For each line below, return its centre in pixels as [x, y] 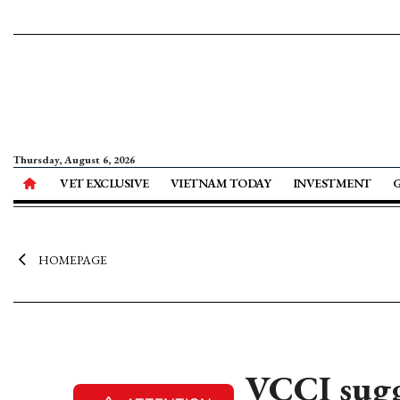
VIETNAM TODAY [221, 183]
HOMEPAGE [72, 260]
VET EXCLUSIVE [104, 183]
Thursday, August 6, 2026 [74, 160]
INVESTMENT [332, 183]
